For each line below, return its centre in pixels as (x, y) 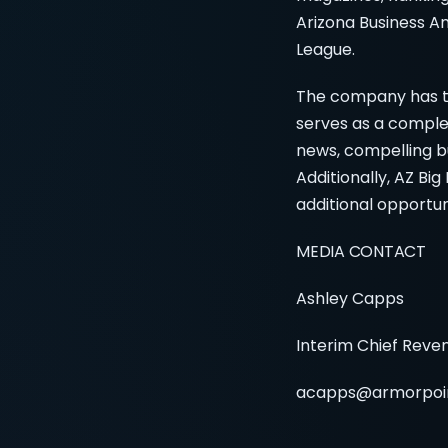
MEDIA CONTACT (361, 251)
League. (325, 49)
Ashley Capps (350, 298)
